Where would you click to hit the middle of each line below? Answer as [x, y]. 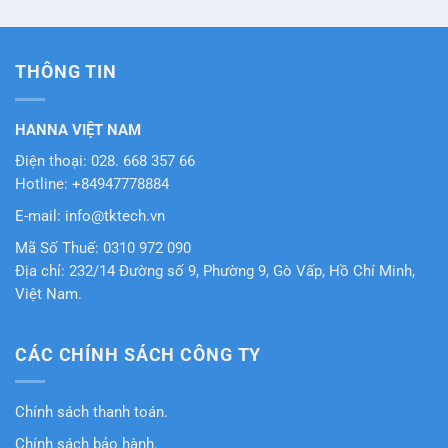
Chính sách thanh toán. [91, 412]
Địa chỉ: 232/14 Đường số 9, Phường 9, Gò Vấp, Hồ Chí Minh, [215, 271]
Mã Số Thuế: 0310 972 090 [103, 248]
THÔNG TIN [66, 72]
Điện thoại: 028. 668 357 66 [105, 162]
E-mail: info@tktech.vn [90, 216]
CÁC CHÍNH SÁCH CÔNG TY [138, 354]
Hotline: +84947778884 [92, 185]
